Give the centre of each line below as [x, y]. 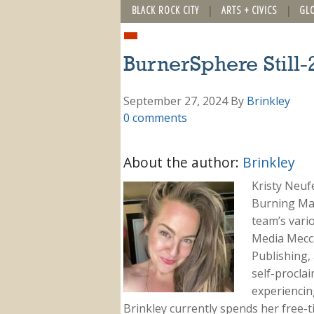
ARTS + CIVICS [249, 10]
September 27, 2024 [176, 101]
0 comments [155, 117]
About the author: [183, 162]
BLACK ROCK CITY [165, 10]
